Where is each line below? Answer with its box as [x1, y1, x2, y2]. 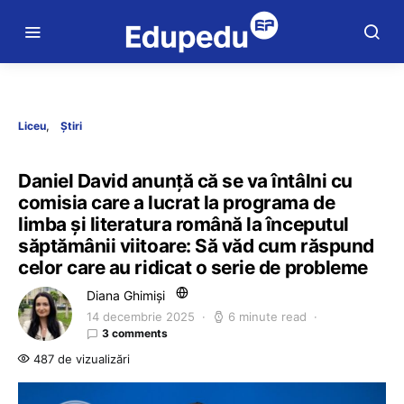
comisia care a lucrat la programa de [18, 191, 335, 214]
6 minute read [228, 309, 307, 324]
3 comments [102, 326, 168, 340]
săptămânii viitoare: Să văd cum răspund [18, 234, 374, 257]
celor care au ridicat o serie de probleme [18, 256, 368, 279]
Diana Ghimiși [87, 288, 165, 303]
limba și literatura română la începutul [18, 213, 349, 235]
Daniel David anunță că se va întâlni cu [18, 170, 353, 192]
